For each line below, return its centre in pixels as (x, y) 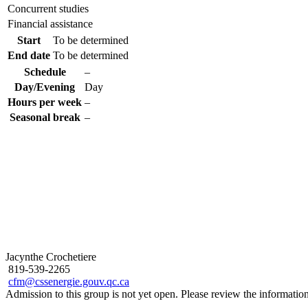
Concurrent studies (48, 8)
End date (29, 55)
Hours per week (45, 102)
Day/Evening (45, 87)
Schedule (45, 71)
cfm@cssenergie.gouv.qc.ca (69, 281)
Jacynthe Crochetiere (51, 256)
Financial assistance (50, 23)
